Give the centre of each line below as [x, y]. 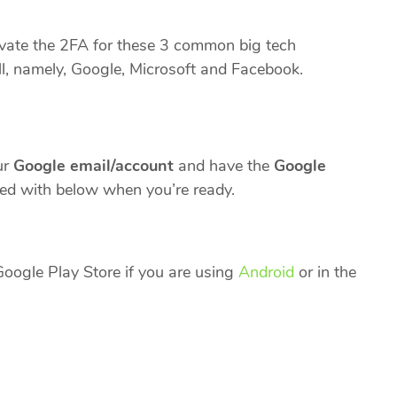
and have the [224, 166]
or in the [325, 272]
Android [266, 272]
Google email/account [93, 166]
